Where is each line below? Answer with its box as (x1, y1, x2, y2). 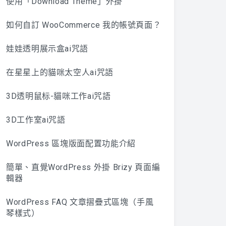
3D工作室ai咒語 (6, 115, 66, 125)
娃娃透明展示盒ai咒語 (6, 44, 89, 53)
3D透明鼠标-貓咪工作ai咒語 (6, 91, 111, 101)
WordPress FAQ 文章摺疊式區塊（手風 (6, 197, 154, 207)
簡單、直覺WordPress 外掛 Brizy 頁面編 (6, 162, 160, 172)
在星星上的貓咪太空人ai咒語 (6, 68, 114, 77)
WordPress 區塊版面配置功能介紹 (6, 139, 136, 148)
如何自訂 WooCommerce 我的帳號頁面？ (6, 20, 161, 30)
